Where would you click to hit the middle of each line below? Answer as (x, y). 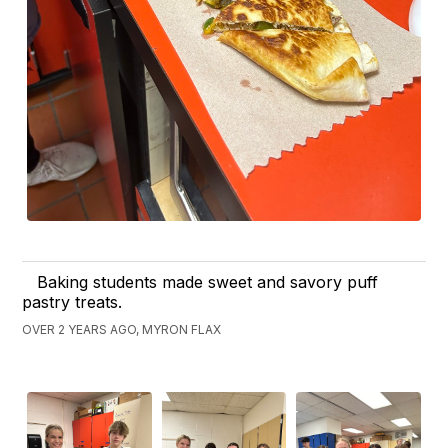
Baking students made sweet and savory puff (208, 281)
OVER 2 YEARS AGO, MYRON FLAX (122, 329)
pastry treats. (72, 301)
